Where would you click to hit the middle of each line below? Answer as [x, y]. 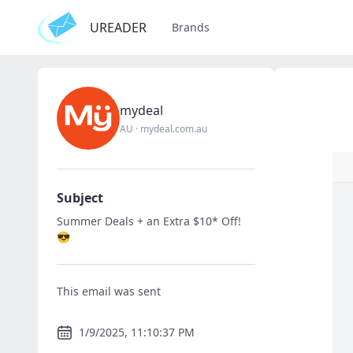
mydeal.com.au [174, 129]
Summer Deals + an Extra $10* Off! [149, 221]
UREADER [118, 28]
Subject [80, 198]
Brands [191, 27]
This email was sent [109, 291]
